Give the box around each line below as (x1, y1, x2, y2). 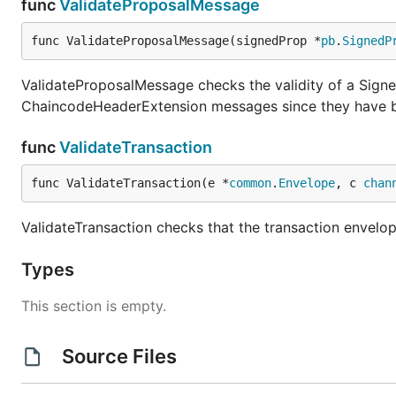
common (229, 176, 271, 190)
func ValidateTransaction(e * (31, 176, 229, 190)
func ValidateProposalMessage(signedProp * (31, 34, 321, 48)
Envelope (278, 176, 335, 190)
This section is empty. (21, 297, 166, 315)
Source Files (57, 345, 181, 368)
